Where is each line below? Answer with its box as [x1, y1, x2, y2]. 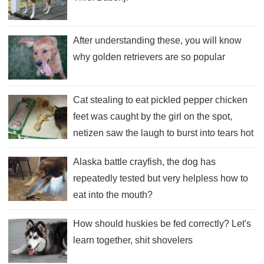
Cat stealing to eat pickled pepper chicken [73, 94, 247, 105]
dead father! [73, 144, 123, 154]
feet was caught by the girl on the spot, [73, 111, 232, 121]
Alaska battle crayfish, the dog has [73, 156, 216, 167]
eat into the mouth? [73, 189, 153, 200]
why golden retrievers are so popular [73, 51, 225, 62]
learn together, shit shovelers [73, 235, 193, 245]
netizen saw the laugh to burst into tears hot [73, 127, 253, 138]
